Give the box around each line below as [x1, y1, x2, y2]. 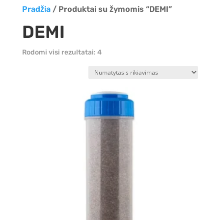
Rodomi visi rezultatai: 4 [22, 48, 102, 56]
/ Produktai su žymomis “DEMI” [50, 4, 172, 14]
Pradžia [22, 4, 51, 14]
